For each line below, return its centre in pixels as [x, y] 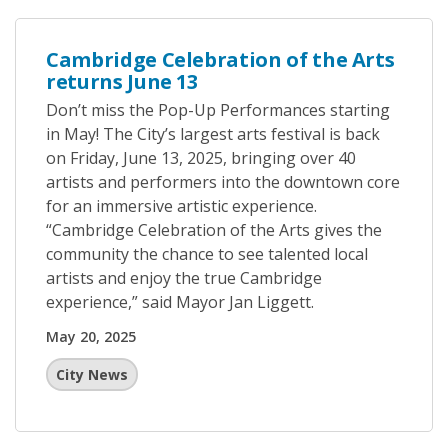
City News [92, 374]
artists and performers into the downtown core [223, 182]
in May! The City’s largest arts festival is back [213, 134]
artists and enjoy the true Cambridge [184, 278]
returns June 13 [122, 81]
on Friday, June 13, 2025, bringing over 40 [201, 158]
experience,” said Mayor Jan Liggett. [180, 302]
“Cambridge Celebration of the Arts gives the [214, 230]
